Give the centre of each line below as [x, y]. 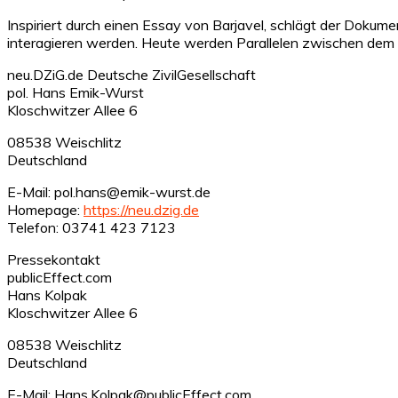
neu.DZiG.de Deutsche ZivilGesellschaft [131, 74]
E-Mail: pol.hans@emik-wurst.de [109, 191]
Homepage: [45, 209]
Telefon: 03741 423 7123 [92, 227]
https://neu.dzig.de [141, 209]
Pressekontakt [54, 259]
